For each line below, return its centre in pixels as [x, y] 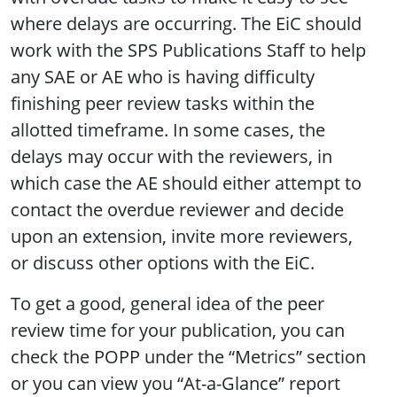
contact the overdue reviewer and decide [177, 210]
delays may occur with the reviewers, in [171, 157]
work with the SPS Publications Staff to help [188, 51]
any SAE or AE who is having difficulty [163, 77]
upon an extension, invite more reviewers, [182, 237]
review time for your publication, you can [178, 331]
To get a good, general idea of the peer [167, 304]
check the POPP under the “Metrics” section [188, 357]
